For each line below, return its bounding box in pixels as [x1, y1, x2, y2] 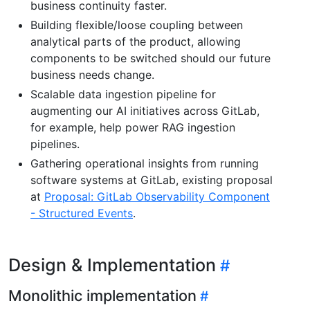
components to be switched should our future [30, 51, 271, 65]
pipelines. [30, 136, 80, 151]
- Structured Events [30, 206, 133, 220]
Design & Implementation [8, 254, 216, 275]
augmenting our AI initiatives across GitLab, [30, 103, 259, 118]
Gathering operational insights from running [30, 156, 259, 170]
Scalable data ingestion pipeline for [30, 86, 216, 101]
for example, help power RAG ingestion [30, 120, 235, 134]
